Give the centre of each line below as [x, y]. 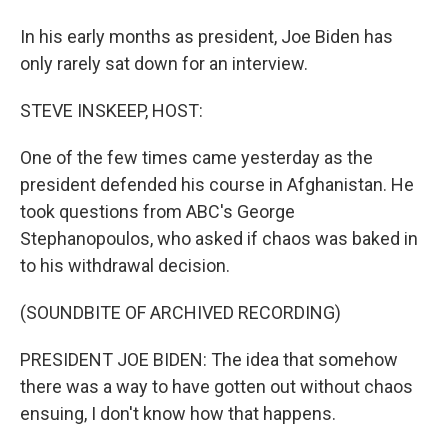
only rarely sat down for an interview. [164, 63]
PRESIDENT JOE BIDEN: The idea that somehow [209, 359]
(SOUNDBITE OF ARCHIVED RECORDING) [180, 312]
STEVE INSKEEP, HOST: [111, 110]
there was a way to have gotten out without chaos [216, 386]
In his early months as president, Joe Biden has [206, 36]
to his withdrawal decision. [125, 265]
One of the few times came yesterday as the [196, 157]
